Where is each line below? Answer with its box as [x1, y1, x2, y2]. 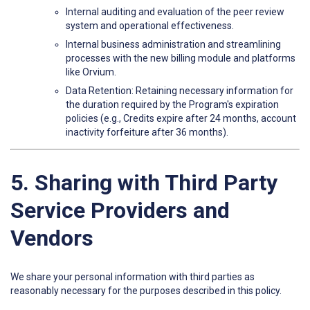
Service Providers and [10, 197, 230, 224]
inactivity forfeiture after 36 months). [66, 127, 228, 138]
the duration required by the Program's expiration [66, 99, 279, 111]
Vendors [10, 224, 93, 251]
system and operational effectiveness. [66, 20, 234, 32]
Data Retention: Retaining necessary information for [66, 85, 293, 97]
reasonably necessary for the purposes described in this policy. [10, 285, 282, 297]
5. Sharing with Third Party [10, 169, 277, 196]
